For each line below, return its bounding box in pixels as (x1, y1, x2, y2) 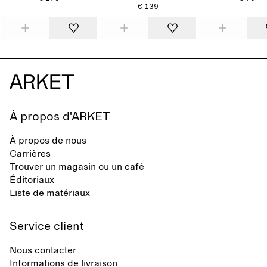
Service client (10, 221, 84, 232)
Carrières (10, 149, 51, 159)
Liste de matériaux (10, 188, 90, 198)
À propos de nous (10, 136, 86, 145)
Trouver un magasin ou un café (10, 162, 144, 172)
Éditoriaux (10, 175, 54, 185)
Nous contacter (10, 246, 76, 255)
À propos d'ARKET (10, 111, 110, 123)
